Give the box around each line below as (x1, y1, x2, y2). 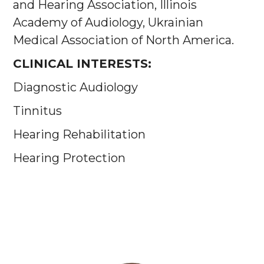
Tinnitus (13, 104, 62, 118)
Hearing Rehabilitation (13, 127, 146, 142)
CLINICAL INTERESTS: (13, 57, 151, 71)
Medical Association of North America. (13, 33, 234, 48)
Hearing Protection (13, 151, 126, 166)
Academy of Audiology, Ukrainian (13, 15, 203, 30)
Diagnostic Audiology (13, 80, 138, 95)
